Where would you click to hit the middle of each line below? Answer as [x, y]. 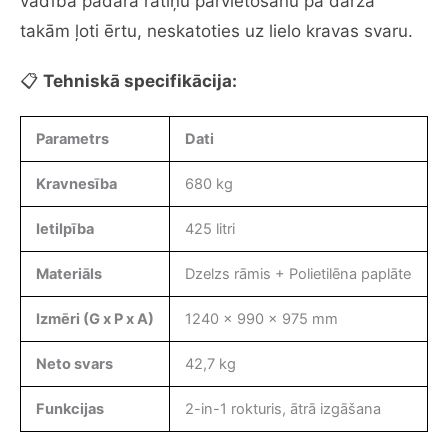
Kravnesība [76, 183]
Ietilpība [64, 228]
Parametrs [72, 138]
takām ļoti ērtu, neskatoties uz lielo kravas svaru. [216, 30]
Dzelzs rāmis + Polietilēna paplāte [297, 273]
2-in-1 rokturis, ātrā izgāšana [282, 408]
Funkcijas [69, 408]
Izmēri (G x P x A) [94, 318]
